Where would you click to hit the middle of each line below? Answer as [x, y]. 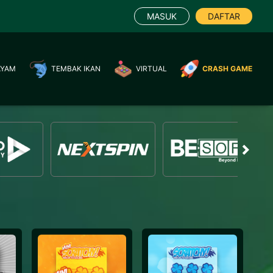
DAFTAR [224, 16]
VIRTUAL [152, 69]
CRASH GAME [228, 69]
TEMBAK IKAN [76, 69]
